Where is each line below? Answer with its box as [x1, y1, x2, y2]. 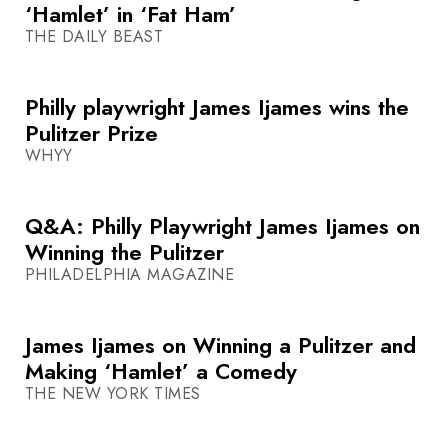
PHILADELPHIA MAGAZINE [25, 263, 235, 287]
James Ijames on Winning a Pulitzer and [25, 329, 416, 362]
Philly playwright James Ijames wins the [25, 91, 409, 124]
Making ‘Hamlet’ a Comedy [25, 355, 297, 388]
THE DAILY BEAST [25, 25, 164, 49]
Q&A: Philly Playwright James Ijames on [25, 210, 420, 243]
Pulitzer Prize [25, 117, 158, 150]
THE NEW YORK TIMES [25, 382, 201, 406]
